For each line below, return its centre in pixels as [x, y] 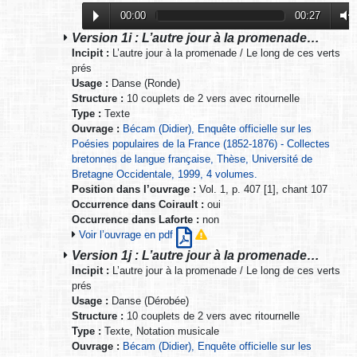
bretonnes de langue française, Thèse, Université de [192, 159]
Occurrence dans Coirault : [138, 204]
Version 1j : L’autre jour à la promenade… [196, 255]
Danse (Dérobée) [149, 300]
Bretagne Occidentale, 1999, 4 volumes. [165, 174]
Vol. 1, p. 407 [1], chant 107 [262, 189]
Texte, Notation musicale [160, 331]
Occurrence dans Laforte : [135, 219]
